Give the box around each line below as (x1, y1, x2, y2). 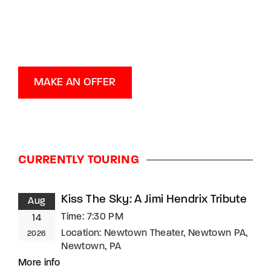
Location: (61, 228, 104, 238)
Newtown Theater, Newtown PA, (103, 228, 248, 238)
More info (18, 258, 60, 268)
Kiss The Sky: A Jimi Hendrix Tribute (61, 194, 247, 206)
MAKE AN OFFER (33, 76, 116, 88)
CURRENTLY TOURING (18, 154, 139, 166)
